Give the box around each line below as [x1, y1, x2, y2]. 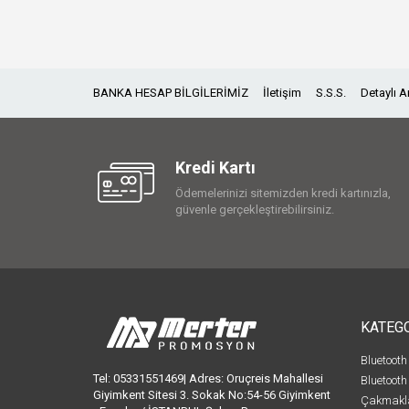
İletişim [263, 85, 301, 100]
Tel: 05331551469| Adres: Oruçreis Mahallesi [93, 371, 323, 385]
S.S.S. [316, 85, 346, 100]
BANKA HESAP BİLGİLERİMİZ [93, 85, 248, 100]
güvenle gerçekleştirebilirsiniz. [175, 202, 334, 216]
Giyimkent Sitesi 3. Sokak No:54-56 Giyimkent [93, 387, 330, 402]
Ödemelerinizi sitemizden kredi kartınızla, [175, 185, 391, 200]
